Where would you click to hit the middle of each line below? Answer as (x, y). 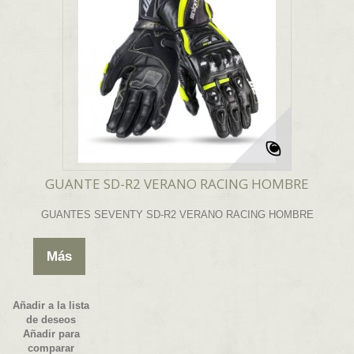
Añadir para (51, 334)
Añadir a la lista (51, 306)
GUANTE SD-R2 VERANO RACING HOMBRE (177, 184)
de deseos (51, 320)
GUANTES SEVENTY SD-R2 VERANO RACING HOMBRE (177, 215)
